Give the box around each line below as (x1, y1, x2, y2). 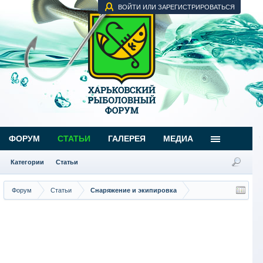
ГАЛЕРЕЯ (108, 134, 146, 143)
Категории (11, 159, 44, 166)
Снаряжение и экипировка (90, 187, 177, 194)
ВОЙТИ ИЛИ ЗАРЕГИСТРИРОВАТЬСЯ (118, 4, 235, 11)
